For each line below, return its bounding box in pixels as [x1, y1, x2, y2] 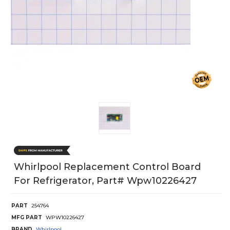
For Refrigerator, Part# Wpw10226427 [14, 175, 197, 186]
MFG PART [11, 214, 42, 221]
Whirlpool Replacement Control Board [14, 161, 201, 172]
